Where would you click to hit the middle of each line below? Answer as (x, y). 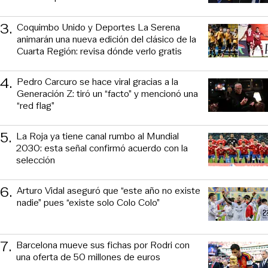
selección (36, 160)
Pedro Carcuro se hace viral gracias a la (98, 81)
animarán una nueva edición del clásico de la (106, 39)
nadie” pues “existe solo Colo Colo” (88, 202)
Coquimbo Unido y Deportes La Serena (98, 27)
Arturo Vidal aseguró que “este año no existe (109, 190)
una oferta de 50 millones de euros (88, 257)
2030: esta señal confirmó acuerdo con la (102, 148)
